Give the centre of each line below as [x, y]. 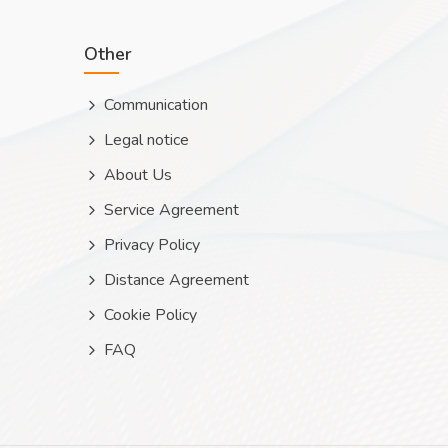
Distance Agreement [176, 280]
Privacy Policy [151, 245]
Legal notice [146, 140]
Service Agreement [171, 210]
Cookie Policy [150, 315]
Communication [155, 105]
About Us [137, 175]
